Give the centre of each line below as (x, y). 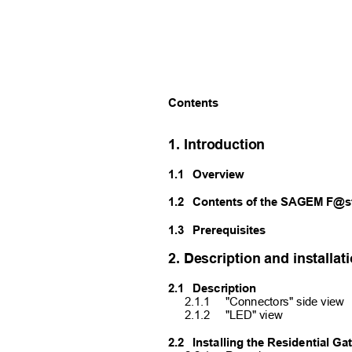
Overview (218, 174)
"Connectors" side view (285, 301)
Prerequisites (229, 230)
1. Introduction (217, 145)
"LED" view (254, 315)
